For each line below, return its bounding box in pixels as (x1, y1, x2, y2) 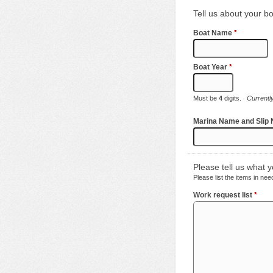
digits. (222, 94, 247, 102)
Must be (193, 94, 219, 102)
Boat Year (193, 63, 229, 71)
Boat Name (193, 29, 234, 37)
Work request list (193, 191, 254, 199)
